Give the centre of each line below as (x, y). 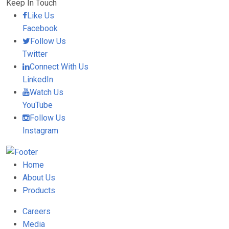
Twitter (35, 54)
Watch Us (47, 92)
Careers (37, 212)
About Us (39, 178)
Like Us (41, 16)
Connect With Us (59, 67)
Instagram (40, 131)
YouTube (38, 105)
